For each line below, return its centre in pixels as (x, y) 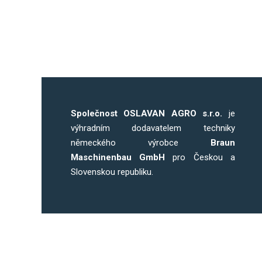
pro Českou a (200, 157)
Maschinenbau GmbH (118, 157)
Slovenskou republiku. (112, 172)
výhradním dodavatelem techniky (153, 128)
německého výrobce (141, 143)
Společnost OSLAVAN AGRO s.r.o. (147, 113)
